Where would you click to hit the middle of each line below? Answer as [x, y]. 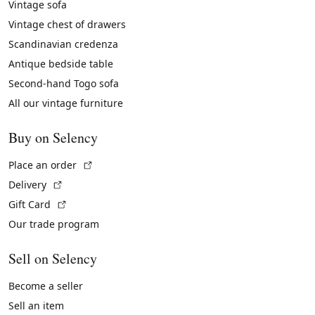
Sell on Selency [53, 259]
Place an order [44, 165]
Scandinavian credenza [63, 44]
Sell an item [36, 306]
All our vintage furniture [66, 103]
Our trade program [54, 224]
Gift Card [31, 205]
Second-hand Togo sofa [64, 84]
